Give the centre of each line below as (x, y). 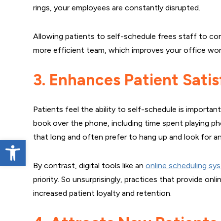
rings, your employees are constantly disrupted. (117, 8)
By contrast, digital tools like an (90, 166)
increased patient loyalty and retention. (103, 193)
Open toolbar (29, 145)
